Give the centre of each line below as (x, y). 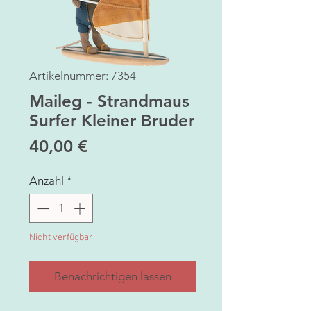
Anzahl (47, 181)
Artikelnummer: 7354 (83, 76)
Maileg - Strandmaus (109, 101)
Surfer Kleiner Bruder (112, 121)
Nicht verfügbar (61, 237)
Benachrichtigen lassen (112, 276)
